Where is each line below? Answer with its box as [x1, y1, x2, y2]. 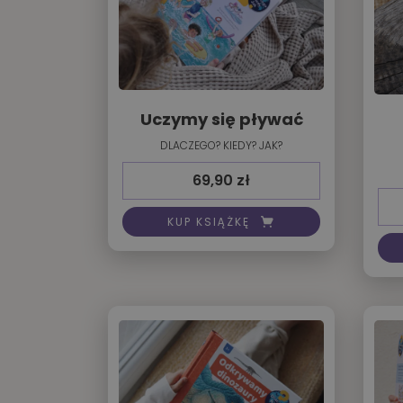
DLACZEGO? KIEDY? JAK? [160, 138, 282, 154]
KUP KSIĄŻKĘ [167, 213, 250, 229]
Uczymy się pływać [139, 108, 303, 131]
